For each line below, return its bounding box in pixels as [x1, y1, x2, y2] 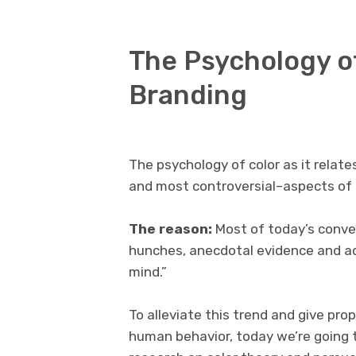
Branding [129, 79, 247, 110]
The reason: [129, 220, 212, 237]
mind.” [129, 263, 167, 280]
